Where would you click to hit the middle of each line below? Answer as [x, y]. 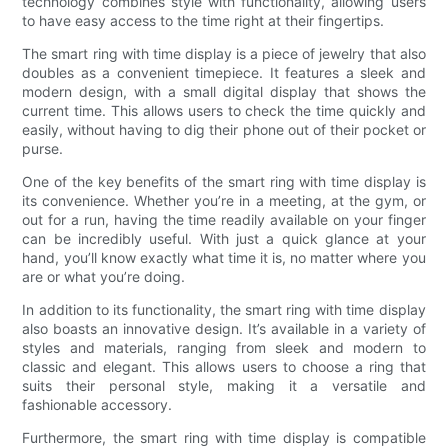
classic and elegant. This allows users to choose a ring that [224, 366]
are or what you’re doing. [104, 276]
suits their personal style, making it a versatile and [224, 385]
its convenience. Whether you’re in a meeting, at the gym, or [224, 200]
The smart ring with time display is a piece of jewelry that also [224, 53]
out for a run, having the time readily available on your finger [224, 219]
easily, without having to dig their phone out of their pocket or [224, 129]
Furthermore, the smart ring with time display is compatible [224, 437]
